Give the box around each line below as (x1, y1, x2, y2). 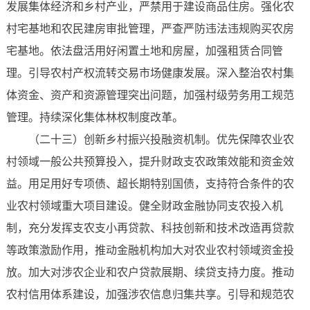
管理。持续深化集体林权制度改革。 (6, 111, 183, 124)
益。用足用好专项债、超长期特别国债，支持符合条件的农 (6, 178, 294, 190)
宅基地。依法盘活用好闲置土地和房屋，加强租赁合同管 (6, 45, 283, 57)
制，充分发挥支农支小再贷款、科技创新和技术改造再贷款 (6, 222, 294, 235)
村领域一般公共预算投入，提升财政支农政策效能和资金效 (6, 156, 294, 168)
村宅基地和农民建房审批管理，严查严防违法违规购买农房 (6, 23, 294, 35)
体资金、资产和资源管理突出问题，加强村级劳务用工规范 (6, 89, 294, 102)
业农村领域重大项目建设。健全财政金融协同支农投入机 (6, 200, 283, 212)
